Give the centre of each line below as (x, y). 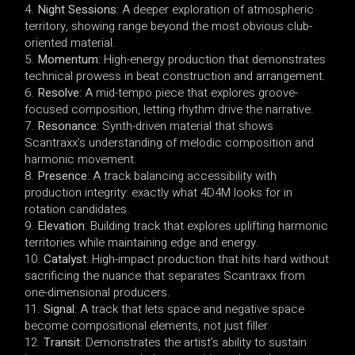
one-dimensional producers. (98, 292)
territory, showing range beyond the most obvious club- (169, 26)
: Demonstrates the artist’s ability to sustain (194, 342)
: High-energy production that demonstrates (212, 59)
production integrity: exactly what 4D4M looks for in (159, 192)
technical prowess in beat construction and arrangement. (176, 76)
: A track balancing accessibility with (182, 176)
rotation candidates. (78, 209)
